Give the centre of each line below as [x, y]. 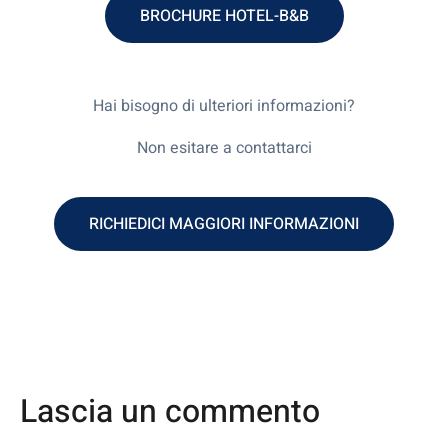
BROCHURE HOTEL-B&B [224, 15]
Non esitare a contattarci [224, 148]
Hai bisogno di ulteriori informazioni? [224, 105]
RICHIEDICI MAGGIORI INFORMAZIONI [224, 223]
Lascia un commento [170, 411]
